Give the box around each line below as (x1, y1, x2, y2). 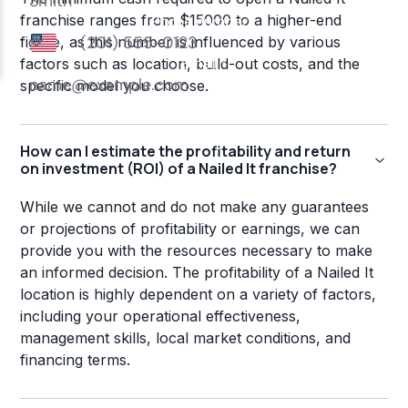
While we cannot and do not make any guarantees (20, 198, 370, 217)
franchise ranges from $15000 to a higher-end (20, 11, 342, 30)
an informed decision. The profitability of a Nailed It (20, 263, 374, 282)
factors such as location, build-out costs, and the (20, 55, 361, 74)
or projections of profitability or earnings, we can (20, 219, 361, 239)
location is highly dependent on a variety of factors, (20, 285, 377, 304)
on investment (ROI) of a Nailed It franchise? (20, 158, 338, 179)
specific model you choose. (20, 76, 209, 96)
